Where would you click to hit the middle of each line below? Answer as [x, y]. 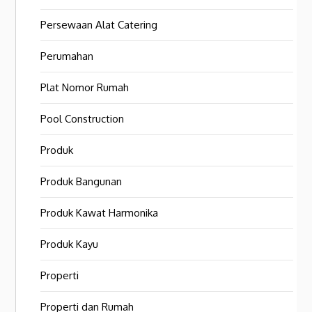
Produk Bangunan [81, 182]
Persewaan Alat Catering [99, 25]
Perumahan [67, 56]
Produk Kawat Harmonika [100, 213]
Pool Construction [83, 119]
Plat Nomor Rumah [85, 88]
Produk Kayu [70, 244]
